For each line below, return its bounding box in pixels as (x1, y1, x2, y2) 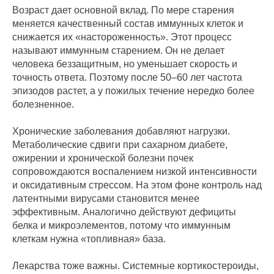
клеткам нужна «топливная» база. (12, 234, 166, 245)
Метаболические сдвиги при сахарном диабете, (12, 139, 228, 150)
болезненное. (12, 99, 74, 110)
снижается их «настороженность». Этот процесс (12, 32, 232, 43)
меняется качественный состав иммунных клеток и (12, 18, 243, 29)
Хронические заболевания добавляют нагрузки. (12, 126, 230, 137)
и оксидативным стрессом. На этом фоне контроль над (12, 180, 262, 191)
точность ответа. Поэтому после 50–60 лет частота (12, 72, 242, 83)
